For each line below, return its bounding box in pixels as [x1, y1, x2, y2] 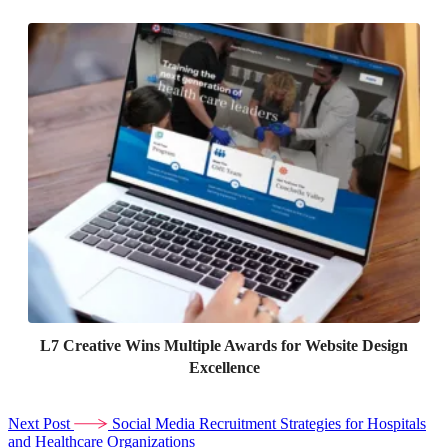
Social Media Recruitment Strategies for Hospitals [112, 415, 426, 433]
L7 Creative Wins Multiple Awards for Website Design [40, 337, 408, 355]
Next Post [8, 415, 74, 433]
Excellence [188, 359, 260, 377]
